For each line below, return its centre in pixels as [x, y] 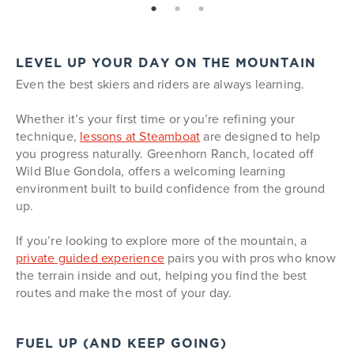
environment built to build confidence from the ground [171, 188]
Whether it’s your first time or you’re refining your [156, 119]
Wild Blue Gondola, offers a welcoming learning [151, 171]
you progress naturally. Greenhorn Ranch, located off [165, 153]
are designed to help [260, 136]
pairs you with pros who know [250, 258]
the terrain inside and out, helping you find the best [162, 275]
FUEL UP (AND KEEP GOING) [121, 344]
